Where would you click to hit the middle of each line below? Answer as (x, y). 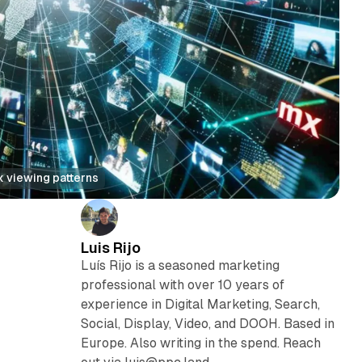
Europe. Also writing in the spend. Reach (200, 343)
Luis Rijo (110, 247)
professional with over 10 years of (182, 284)
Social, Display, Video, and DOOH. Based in (207, 323)
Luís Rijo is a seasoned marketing (180, 265)
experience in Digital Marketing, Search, (200, 304)
